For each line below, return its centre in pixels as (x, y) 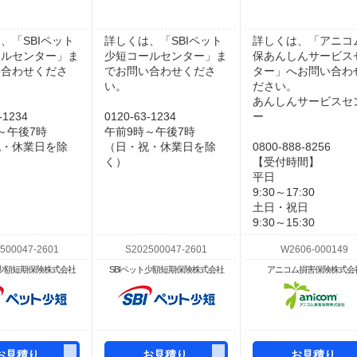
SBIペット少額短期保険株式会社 (166, 269)
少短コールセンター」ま (166, 56)
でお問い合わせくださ (160, 71)
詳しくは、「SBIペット (163, 41)
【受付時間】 (286, 162)
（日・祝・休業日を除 (160, 147)
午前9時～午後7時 (150, 131)
